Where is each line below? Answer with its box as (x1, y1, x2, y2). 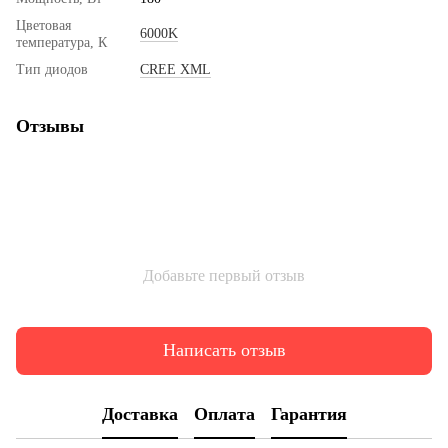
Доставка (101, 404, 178, 425)
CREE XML (140, 61, 211, 77)
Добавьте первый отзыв (143, 266, 305, 284)
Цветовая (16, 17, 71, 33)
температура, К (16, 34, 107, 50)
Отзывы (16, 115, 84, 136)
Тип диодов (16, 61, 88, 77)
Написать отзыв (162, 340, 286, 361)
